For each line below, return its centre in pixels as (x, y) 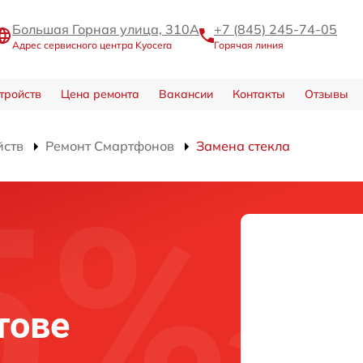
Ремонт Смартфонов (110, 146)
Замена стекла (243, 146)
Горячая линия (249, 45)
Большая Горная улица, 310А (106, 30)
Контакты (258, 94)
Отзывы (326, 94)
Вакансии (186, 94)
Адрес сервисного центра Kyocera (92, 45)
